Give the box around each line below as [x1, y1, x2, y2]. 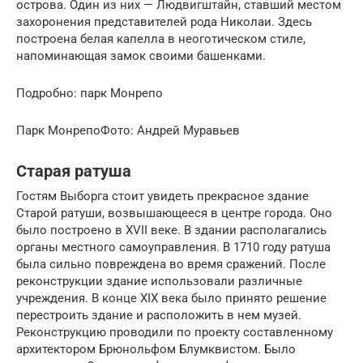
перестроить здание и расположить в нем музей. [16, 307, 301, 322]
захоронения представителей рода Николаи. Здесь [16, 14, 312, 29]
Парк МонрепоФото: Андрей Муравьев [16, 122, 240, 138]
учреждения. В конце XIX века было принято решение [16, 290, 327, 305]
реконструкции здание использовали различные [16, 273, 302, 288]
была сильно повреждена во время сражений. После [16, 256, 326, 271]
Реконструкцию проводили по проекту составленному [16, 324, 333, 340]
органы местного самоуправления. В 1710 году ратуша [16, 239, 331, 254]
